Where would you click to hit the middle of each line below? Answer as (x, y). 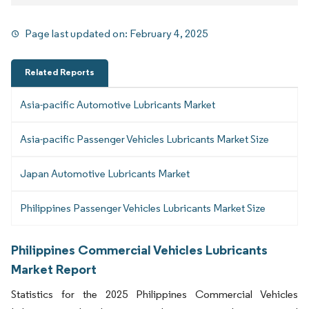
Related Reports (60, 72)
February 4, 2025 (169, 33)
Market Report (54, 269)
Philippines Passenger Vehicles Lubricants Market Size (143, 208)
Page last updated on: (78, 33)
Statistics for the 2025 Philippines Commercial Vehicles (154, 295)
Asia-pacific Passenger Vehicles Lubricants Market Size (144, 139)
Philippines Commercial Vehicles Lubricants (139, 250)
